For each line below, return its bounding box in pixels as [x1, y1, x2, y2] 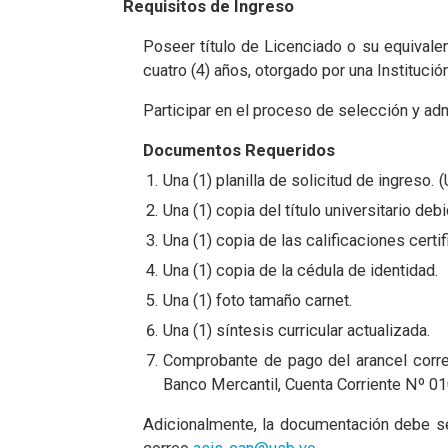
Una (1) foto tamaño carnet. [162, 291, 353, 310]
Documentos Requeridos [142, 141, 335, 160]
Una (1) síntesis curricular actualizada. [162, 321, 431, 340]
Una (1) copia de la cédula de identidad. [162, 261, 439, 280]
